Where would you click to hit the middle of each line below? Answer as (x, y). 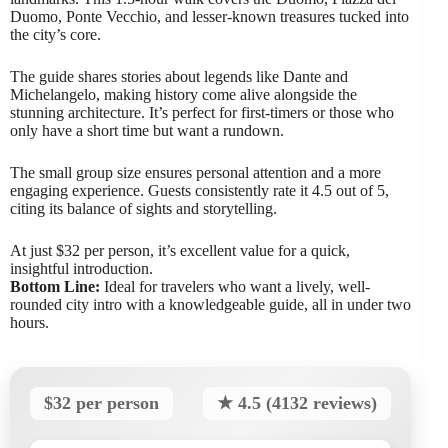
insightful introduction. (81, 268)
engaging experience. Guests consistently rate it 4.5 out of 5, (199, 190)
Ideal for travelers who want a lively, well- (235, 286)
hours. (29, 322)
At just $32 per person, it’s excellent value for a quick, (180, 250)
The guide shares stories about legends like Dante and (179, 76)
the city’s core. (55, 34)
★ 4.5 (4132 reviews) (297, 402)
